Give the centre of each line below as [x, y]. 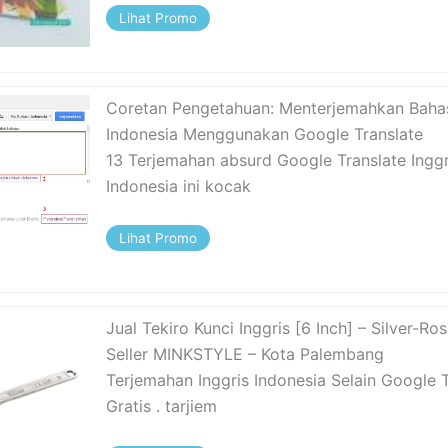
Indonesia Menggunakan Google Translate [265, 133]
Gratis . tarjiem [162, 405]
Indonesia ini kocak [179, 185]
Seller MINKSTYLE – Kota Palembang [245, 353]
